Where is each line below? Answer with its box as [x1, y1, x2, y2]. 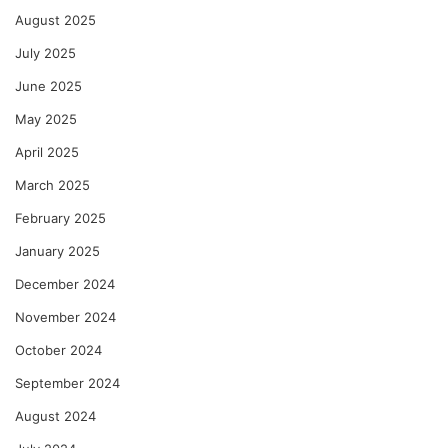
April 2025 [15, 144, 79, 161]
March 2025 [15, 177, 90, 194]
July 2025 [15, 45, 76, 62]
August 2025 [15, 12, 96, 29]
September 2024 [15, 375, 120, 392]
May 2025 [15, 111, 77, 128]
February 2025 [15, 210, 106, 227]
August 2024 [15, 408, 96, 425]
